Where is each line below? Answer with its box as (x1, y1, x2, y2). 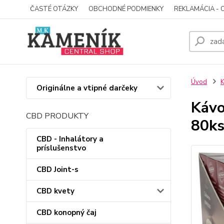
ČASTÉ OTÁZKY (30, 4, 78, 13)
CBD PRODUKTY (26, 110, 88, 121)
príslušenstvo (36, 143, 86, 153)
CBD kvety (36, 186, 74, 196)
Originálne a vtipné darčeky (36, 83, 137, 93)
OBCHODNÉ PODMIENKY (88, 4, 163, 13)
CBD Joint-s (36, 164, 78, 174)
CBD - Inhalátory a (36, 134, 103, 144)
